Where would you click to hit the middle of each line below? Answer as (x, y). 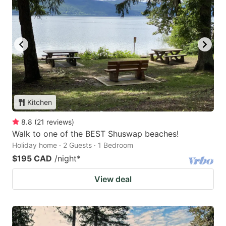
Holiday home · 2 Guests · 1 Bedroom (73, 145)
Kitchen (40, 102)
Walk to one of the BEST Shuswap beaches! (95, 134)
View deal (113, 179)
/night (66, 159)
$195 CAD (32, 159)
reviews (59, 122)
